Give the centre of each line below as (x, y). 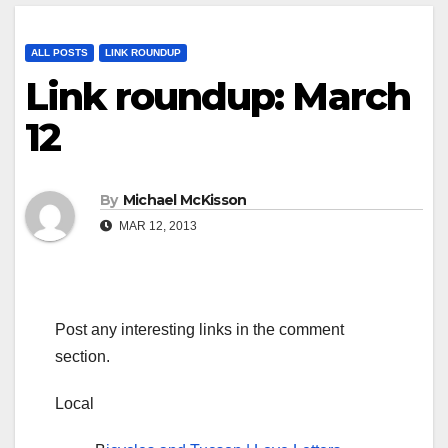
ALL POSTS (59, 53)
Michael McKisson (184, 199)
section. (82, 356)
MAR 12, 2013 (156, 225)
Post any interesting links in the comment (199, 329)
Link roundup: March (217, 97)
